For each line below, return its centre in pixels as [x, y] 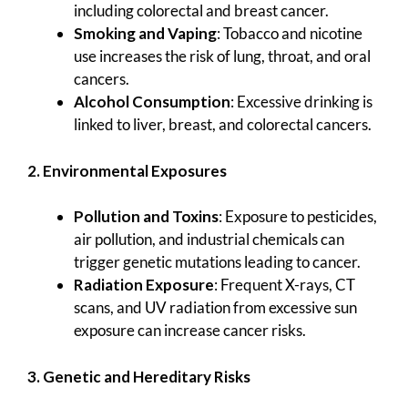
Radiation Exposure [144, 285]
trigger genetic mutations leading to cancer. [217, 262]
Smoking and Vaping [145, 34]
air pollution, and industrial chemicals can [209, 240]
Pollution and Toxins [146, 217]
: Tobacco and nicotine [290, 34]
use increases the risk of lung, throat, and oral [222, 56]
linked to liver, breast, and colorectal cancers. [223, 125]
